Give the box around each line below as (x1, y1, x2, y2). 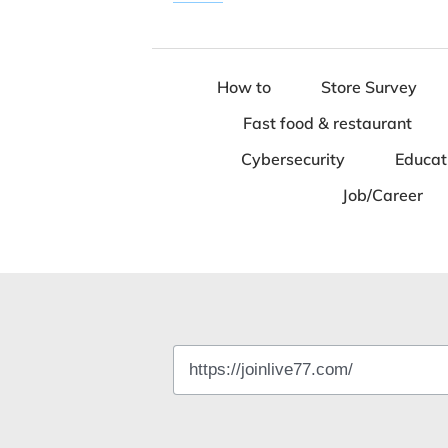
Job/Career (341, 185, 423, 205)
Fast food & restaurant (243, 113, 412, 133)
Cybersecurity (241, 149, 345, 169)
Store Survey (321, 77, 417, 97)
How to (217, 77, 271, 97)
